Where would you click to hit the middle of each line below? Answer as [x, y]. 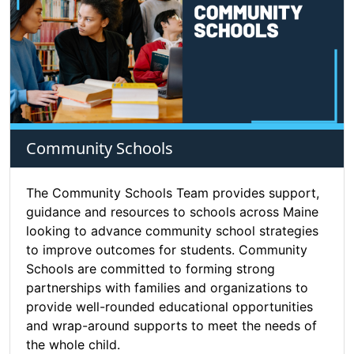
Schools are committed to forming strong [151, 269]
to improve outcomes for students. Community [167, 250]
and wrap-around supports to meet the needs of [171, 326]
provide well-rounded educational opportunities [169, 307]
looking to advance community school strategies [172, 231]
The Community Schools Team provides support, [173, 193]
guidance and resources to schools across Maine [172, 212]
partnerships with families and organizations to [167, 288]
